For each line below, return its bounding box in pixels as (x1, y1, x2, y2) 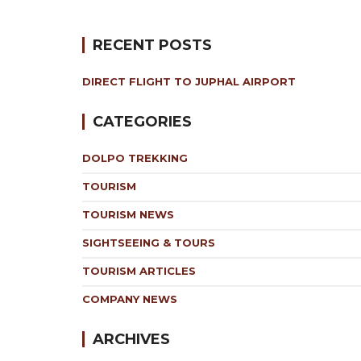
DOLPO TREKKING (82, 151, 188, 165)
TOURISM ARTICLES (82, 264, 196, 278)
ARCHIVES (93, 330, 170, 349)
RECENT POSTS (93, 36, 212, 55)
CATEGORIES (93, 113, 192, 131)
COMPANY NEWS (82, 293, 177, 306)
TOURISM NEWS (82, 208, 174, 222)
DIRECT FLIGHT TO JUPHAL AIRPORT (82, 75, 296, 89)
